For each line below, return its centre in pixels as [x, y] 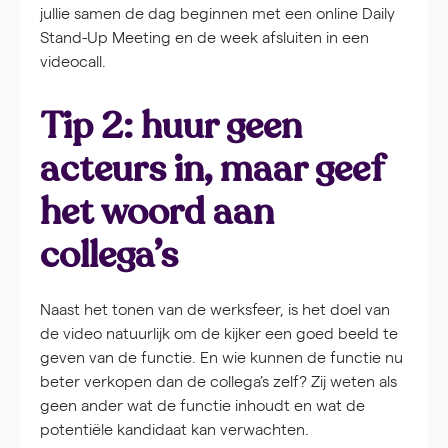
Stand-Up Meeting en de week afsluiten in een [204, 37]
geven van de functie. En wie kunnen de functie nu [221, 357]
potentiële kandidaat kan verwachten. [174, 429]
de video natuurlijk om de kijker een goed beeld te [219, 333]
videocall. [73, 61]
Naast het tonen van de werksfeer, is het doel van [215, 309]
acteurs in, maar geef [212, 169]
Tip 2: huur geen [171, 126]
